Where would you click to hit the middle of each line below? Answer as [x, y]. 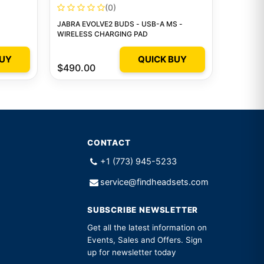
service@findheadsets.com [154, 182]
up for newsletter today [132, 253]
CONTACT [109, 142]
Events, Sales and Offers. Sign [145, 240]
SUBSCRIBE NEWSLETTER [143, 210]
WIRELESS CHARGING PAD [102, 34]
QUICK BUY [162, 60]
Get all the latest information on [147, 228]
